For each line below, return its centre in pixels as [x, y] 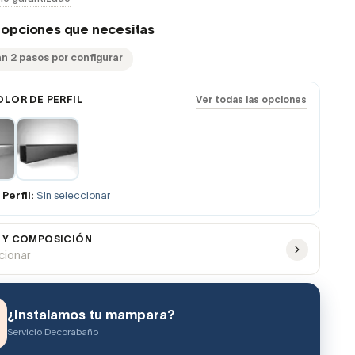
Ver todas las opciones [251, 100]
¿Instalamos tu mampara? [91, 315]
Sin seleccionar [73, 197]
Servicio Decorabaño [52, 332]
